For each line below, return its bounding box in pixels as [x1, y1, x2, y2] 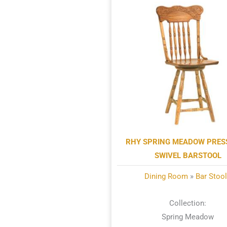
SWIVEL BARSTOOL [154, 150, 221, 160]
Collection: [169, 198, 207, 208]
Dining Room [144, 171, 188, 181]
